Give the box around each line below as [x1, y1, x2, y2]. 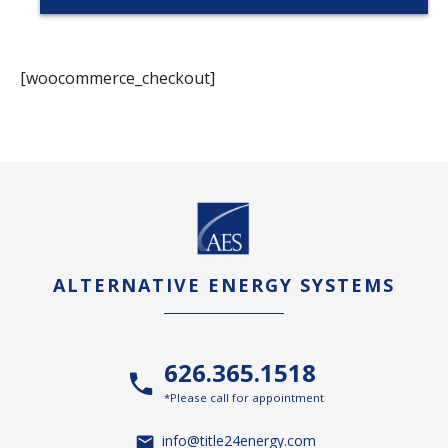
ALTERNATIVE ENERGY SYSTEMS [53, 273, 395, 298]
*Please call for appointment [164, 390, 324, 406]
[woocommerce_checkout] [20, 67, 215, 90]
